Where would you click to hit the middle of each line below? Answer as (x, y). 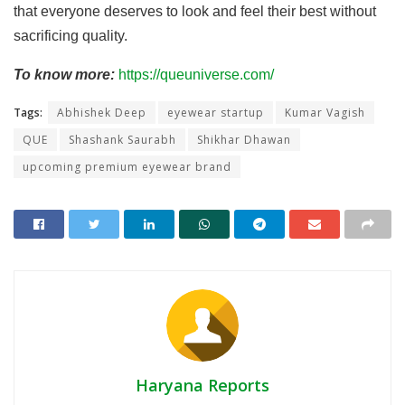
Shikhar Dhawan (244, 140)
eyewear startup (216, 113)
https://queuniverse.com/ (196, 75)
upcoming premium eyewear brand (127, 167)
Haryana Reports (202, 386)
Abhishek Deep (102, 113)
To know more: (66, 75)
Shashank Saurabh (122, 140)
